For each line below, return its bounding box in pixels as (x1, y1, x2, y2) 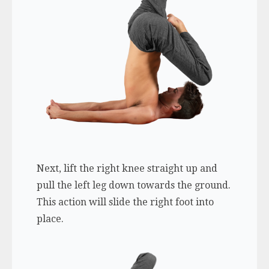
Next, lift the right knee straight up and (36, 163, 217, 175)
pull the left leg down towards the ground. (36, 180, 231, 192)
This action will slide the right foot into (36, 196, 214, 208)
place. (36, 213, 64, 225)
